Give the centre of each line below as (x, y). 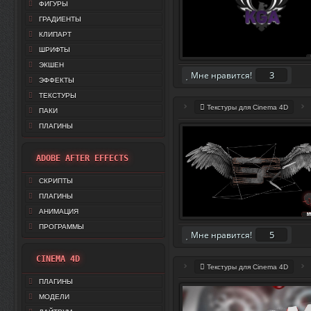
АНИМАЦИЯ (59, 211)
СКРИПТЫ (56, 181)
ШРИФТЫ (54, 50)
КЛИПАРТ (55, 34)
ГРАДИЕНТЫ (60, 19)
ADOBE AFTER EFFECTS (82, 158)
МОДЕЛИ (54, 297)
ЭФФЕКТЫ (57, 80)
